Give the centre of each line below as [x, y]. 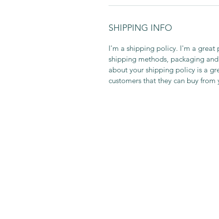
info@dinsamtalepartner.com [146, 186]
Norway [112, 172]
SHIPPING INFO [140, 28]
